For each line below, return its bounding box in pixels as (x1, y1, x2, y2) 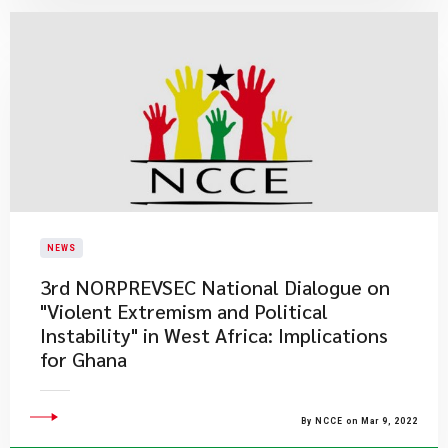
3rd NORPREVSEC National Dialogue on (40, 274, 390, 300)
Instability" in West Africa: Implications (40, 322, 388, 348)
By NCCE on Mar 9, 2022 (301, 416, 418, 426)
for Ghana (40, 346, 127, 372)
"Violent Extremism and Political (40, 298, 328, 324)
